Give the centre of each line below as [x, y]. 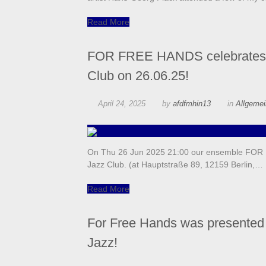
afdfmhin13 [192, 104]
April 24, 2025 [122, 104]
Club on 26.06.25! [138, 76]
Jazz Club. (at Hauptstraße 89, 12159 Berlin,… [175, 165]
